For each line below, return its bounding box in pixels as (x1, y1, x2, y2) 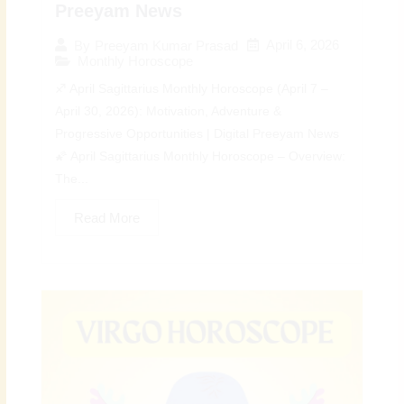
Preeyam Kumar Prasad (95, 37, 239, 53)
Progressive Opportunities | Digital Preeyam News (55, 127, 340, 142)
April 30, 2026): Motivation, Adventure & (55, 105, 282, 119)
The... (55, 172, 89, 187)
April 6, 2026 (266, 37, 340, 53)
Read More (74, 210, 141, 226)
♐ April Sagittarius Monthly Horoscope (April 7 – (55, 82, 329, 96)
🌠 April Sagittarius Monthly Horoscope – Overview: (55, 150, 346, 164)
